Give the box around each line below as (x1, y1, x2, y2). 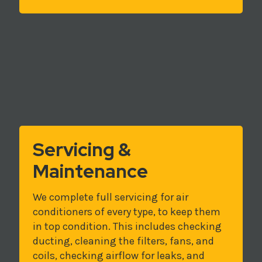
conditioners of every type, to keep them (32, 205, 220, 219)
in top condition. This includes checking (32, 220, 222, 233)
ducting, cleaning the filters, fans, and (32, 235, 214, 248)
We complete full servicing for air (32, 191, 188, 204)
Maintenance (32, 158, 148, 184)
